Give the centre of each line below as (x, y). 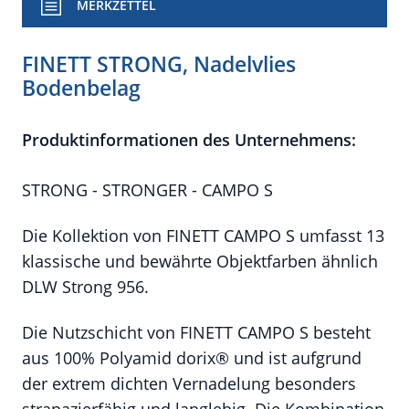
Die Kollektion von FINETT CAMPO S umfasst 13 (203, 236)
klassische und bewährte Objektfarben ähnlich (200, 261)
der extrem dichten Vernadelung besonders (189, 383)
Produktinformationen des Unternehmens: (189, 140)
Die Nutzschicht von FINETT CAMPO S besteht (196, 332)
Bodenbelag (81, 88)
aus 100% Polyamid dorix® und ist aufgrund (192, 358)
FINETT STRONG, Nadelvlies (159, 64)
